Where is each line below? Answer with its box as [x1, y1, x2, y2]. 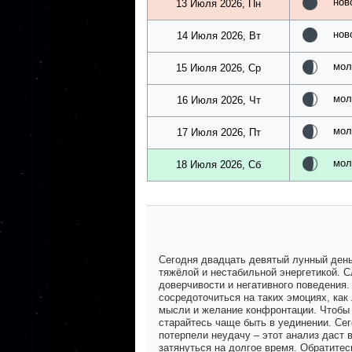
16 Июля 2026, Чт [176, 94, 261, 107]
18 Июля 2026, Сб [176, 159, 261, 171]
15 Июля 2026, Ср [176, 62, 261, 75]
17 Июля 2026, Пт [176, 126, 261, 139]
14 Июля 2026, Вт [176, 30, 261, 42]
